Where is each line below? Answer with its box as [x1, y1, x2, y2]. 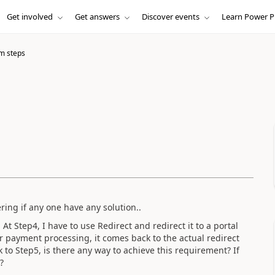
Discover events [141, 11, 199, 22]
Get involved [6, 11, 53, 22]
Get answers [74, 11, 120, 22]
